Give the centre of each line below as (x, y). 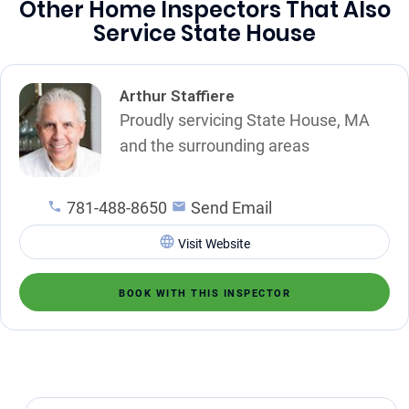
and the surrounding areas (215, 145)
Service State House (204, 33)
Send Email (231, 207)
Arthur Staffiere (177, 95)
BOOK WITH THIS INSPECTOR (204, 293)
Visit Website (214, 243)
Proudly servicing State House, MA (245, 120)
